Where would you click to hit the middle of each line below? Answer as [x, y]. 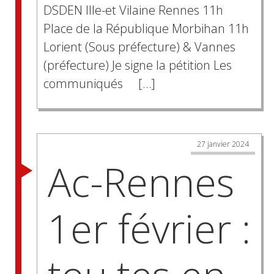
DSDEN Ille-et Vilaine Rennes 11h [133, 10]
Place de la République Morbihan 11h [146, 28]
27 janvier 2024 [223, 144]
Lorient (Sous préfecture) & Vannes [139, 46]
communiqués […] [99, 83]
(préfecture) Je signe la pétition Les [138, 65]
